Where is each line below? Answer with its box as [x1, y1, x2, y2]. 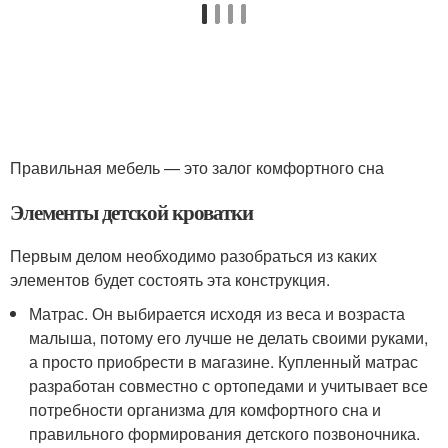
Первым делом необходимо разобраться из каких [10, 244, 377, 268]
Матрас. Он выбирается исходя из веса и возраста [29, 302, 406, 326]
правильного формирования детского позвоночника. [29, 422, 421, 446]
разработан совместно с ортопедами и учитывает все [29, 374, 429, 398]
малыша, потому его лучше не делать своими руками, [29, 326, 429, 350]
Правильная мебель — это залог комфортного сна [10, 156, 384, 180]
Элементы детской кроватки [10, 197, 253, 228]
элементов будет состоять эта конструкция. [10, 268, 330, 292]
